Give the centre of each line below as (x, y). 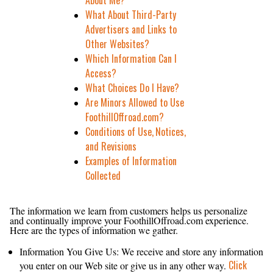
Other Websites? (118, 44)
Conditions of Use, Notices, (137, 132)
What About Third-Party (131, 15)
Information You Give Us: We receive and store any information (141, 251)
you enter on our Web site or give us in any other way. (124, 265)
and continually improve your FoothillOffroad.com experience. (130, 220)
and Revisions (111, 146)
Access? (101, 73)
